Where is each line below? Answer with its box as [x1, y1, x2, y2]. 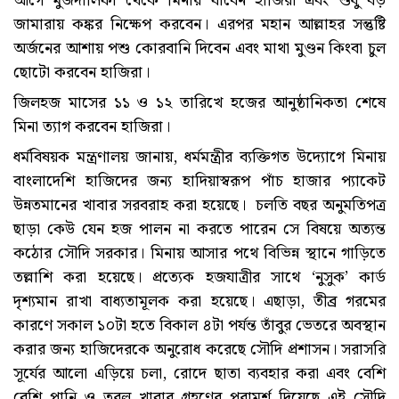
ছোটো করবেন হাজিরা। [13, 59, 150, 85]
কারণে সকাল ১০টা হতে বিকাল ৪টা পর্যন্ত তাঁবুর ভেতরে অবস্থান [13, 312, 386, 338]
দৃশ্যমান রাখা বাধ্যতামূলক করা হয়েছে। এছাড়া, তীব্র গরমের [13, 288, 386, 314]
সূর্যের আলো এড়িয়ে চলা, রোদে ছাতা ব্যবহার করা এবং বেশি [13, 360, 386, 387]
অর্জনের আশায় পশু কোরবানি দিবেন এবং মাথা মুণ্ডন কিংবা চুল [13, 35, 386, 61]
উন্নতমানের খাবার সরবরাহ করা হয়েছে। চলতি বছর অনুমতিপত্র [13, 191, 386, 218]
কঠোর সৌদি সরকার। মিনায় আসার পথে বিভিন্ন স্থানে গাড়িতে [13, 240, 386, 266]
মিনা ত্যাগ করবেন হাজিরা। [13, 113, 170, 140]
